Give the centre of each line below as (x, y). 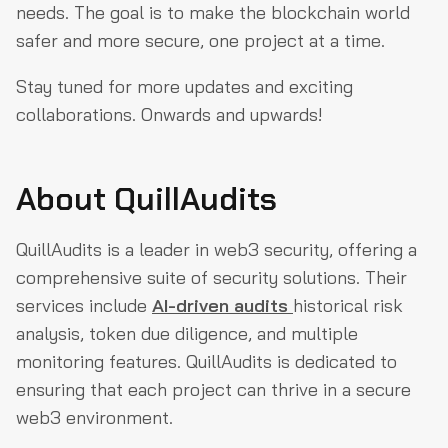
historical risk (348, 305)
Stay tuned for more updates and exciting (184, 86)
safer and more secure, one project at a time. (200, 40)
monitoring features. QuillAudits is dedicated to (206, 361)
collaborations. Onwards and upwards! (169, 114)
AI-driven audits (222, 305)
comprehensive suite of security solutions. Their (211, 277)
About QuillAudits (146, 199)
